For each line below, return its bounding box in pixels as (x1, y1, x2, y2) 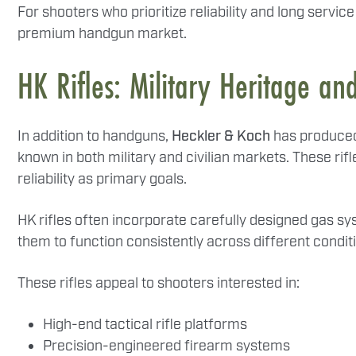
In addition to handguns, (17, 127, 172, 146)
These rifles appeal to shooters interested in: (17, 274, 300, 293)
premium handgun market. (17, 25, 187, 44)
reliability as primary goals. (17, 170, 187, 189)
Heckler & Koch (172, 127, 270, 146)
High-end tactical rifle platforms (43, 315, 247, 335)
